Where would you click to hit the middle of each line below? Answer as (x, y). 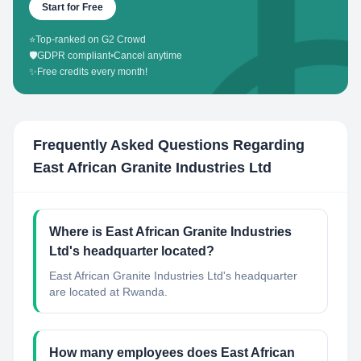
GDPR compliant (74, 56)
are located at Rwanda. (108, 292)
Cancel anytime (148, 56)
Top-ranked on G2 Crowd (91, 39)
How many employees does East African (172, 353)
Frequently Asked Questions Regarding (169, 145)
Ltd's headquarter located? (132, 251)
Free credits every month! (92, 72)
